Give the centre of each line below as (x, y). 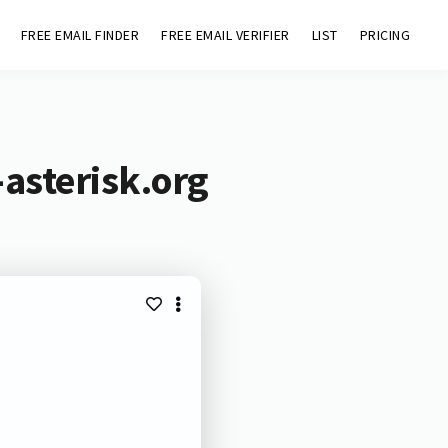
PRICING (385, 35)
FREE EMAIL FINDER (80, 35)
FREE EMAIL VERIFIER (225, 35)
